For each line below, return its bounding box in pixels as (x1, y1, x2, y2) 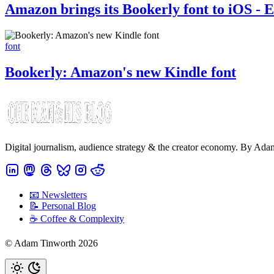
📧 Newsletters (29, 189, 87, 200)
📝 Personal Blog (29, 200, 96, 211)
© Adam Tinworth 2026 (5, 237, 98, 248)
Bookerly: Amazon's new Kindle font (5, 64, 236, 80)
